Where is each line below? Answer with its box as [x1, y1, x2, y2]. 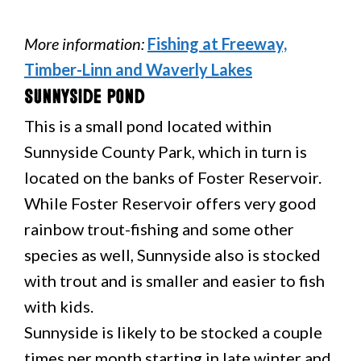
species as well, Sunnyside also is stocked [24, 245, 321, 264]
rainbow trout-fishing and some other [24, 219, 294, 239]
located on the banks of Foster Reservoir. [24, 168, 322, 187]
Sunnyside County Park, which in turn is [24, 142, 307, 161]
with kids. [24, 297, 93, 316]
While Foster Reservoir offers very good [24, 193, 317, 213]
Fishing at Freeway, [147, 34, 287, 53]
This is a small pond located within [24, 116, 272, 135]
